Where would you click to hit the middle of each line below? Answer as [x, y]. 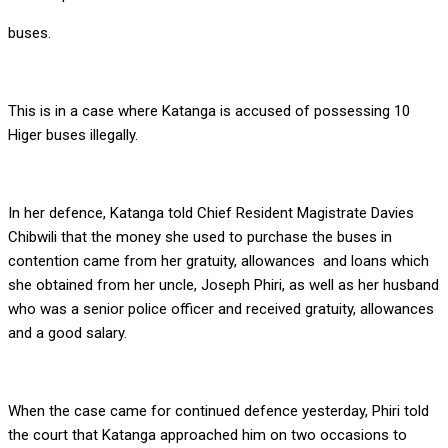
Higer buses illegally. [73, 135]
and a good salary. [67, 333]
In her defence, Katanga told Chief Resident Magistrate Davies [211, 213]
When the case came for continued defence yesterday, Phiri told [218, 411]
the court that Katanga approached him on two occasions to [207, 435]
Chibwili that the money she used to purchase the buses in [200, 237]
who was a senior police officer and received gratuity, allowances [221, 309]
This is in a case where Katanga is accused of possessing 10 [209, 111]
